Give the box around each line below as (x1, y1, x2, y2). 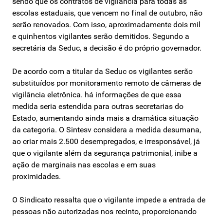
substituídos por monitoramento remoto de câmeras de (12, 78, 201, 88)
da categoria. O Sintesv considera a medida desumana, (12, 125, 201, 134)
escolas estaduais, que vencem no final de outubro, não (12, 8, 202, 18)
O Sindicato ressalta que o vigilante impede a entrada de (12, 195, 205, 204)
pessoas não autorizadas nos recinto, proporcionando (12, 206, 197, 216)
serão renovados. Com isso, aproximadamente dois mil (12, 19, 200, 29)
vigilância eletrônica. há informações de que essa (12, 90, 182, 99)
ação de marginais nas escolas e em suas (12, 160, 156, 169)
